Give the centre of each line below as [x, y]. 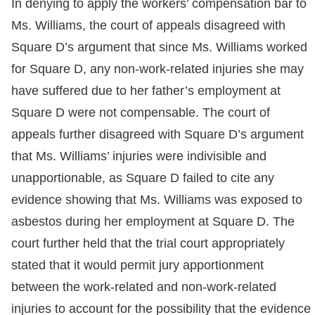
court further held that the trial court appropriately [148, 244]
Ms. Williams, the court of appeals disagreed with [148, 26]
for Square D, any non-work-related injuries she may [157, 69]
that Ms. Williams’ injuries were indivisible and [139, 156]
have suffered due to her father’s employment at [146, 91]
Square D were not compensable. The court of [141, 113]
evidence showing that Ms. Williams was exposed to [157, 200]
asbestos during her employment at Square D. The [153, 222]
